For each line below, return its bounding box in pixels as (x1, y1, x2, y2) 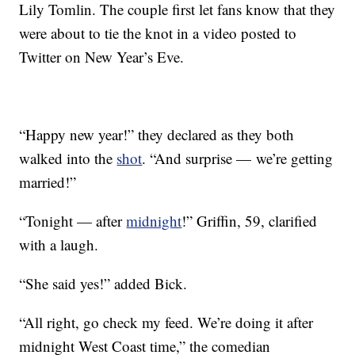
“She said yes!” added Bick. (19, 273, 188, 294)
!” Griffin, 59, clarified (181, 211, 318, 231)
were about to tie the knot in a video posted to (19, 23, 297, 44)
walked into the (19, 148, 117, 169)
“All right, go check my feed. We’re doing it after (19, 312, 314, 333)
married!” (19, 172, 77, 193)
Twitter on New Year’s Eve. (19, 47, 185, 67)
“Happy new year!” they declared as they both (19, 124, 295, 145)
